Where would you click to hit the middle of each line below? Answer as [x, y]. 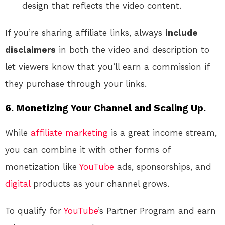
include [182, 33]
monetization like [42, 167]
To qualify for [34, 211]
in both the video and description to [133, 50]
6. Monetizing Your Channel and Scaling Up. [105, 108]
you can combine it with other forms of [88, 150]
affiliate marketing [69, 133]
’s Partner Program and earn [157, 211]
